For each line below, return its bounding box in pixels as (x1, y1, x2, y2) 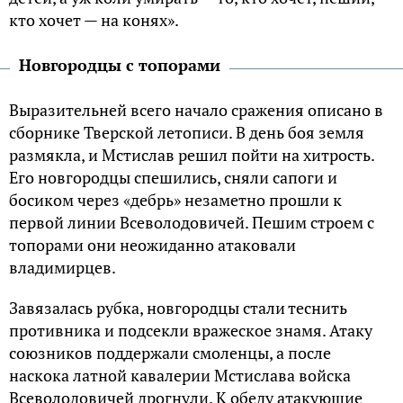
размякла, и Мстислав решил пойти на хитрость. (9, 143, 374, 166)
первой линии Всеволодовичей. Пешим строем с (9, 210, 374, 233)
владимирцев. (9, 255, 116, 278)
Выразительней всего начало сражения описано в (9, 98, 383, 121)
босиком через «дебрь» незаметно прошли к (9, 188, 342, 210)
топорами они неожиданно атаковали (9, 233, 296, 255)
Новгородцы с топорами (19, 53, 220, 76)
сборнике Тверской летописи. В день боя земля (9, 121, 364, 143)
